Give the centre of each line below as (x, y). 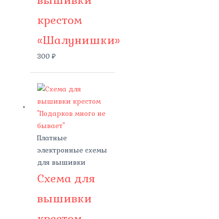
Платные (52, 138)
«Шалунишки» (78, 40)
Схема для (66, 178)
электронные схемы (72, 150)
